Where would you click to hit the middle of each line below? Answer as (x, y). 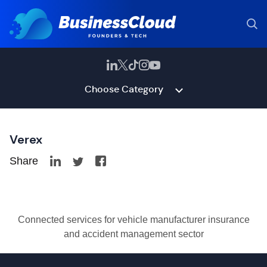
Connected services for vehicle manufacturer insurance (133, 220)
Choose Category (124, 89)
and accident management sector (133, 234)
